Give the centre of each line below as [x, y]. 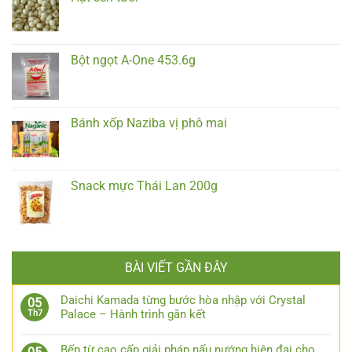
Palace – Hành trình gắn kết [133, 315]
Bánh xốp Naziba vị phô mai [149, 123]
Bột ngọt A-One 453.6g [133, 60]
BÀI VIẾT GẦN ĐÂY [176, 268]
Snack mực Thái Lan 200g [144, 186]
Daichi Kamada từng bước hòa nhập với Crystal [183, 301]
